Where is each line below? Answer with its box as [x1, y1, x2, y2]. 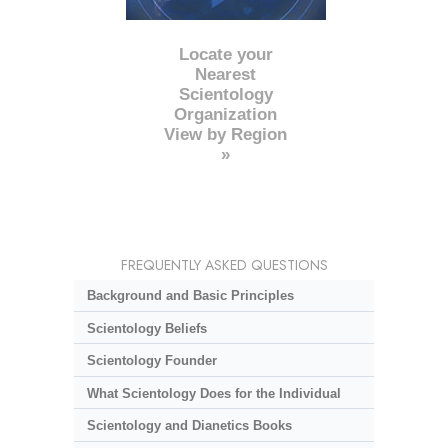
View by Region [164, 125, 288, 145]
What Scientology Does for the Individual [86, 385, 341, 401]
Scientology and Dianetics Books [86, 418, 292, 434]
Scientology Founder [86, 353, 217, 369]
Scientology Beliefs [86, 320, 207, 336]
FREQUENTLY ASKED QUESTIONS [120, 255, 328, 276]
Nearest [195, 65, 257, 85]
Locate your [178, 45, 273, 65]
